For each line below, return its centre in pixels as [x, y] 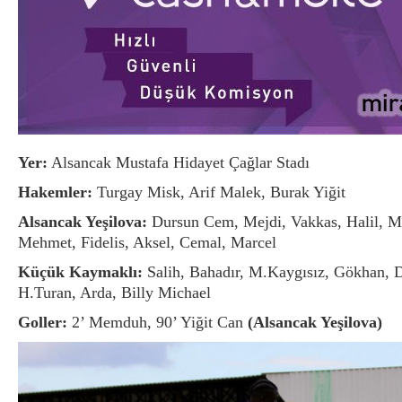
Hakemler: [55, 192]
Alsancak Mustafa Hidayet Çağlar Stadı [179, 162]
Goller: [43, 322]
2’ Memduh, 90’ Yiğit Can [157, 322]
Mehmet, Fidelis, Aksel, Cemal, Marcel [147, 242]
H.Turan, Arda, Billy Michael [114, 292]
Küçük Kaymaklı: [80, 271]
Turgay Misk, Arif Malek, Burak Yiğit [219, 192]
